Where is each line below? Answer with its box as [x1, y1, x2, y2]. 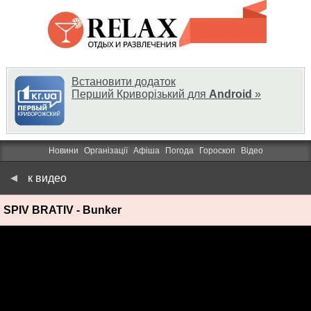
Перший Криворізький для [72, 88, 209, 100]
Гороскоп [199, 146, 235, 155]
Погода [165, 146, 194, 155]
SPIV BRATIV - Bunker [3, 204, 121, 216]
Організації [83, 146, 128, 155]
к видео [28, 172, 67, 184]
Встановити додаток [72, 76, 176, 87]
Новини [48, 146, 78, 155]
